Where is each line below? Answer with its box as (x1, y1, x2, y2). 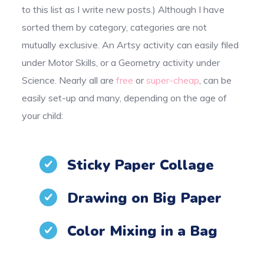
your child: (22, 109, 64, 121)
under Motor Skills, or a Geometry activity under (22, 56, 220, 68)
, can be (199, 74, 232, 86)
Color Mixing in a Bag (67, 221, 218, 240)
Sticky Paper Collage (67, 155, 214, 174)
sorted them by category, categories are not (22, 21, 207, 33)
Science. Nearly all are (22, 74, 117, 86)
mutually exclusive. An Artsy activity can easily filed (22, 38, 239, 51)
